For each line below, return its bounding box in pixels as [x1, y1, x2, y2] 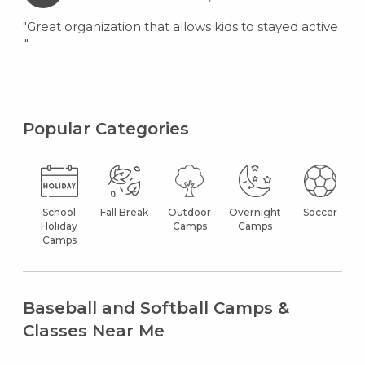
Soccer [302, 205, 337, 218]
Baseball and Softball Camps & [22, 297, 289, 318]
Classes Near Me [22, 320, 165, 341]
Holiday [41, 219, 78, 232]
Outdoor [168, 205, 212, 218]
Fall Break [100, 205, 149, 218]
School [42, 205, 77, 218]
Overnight [228, 205, 281, 218]
